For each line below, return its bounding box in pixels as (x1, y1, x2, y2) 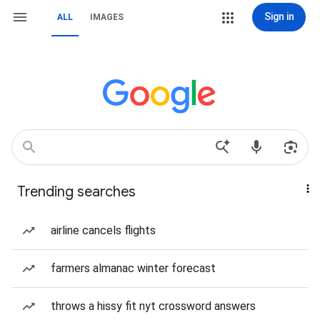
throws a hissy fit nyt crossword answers (51, 299, 256, 313)
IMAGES (90, 12, 124, 22)
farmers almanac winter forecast (51, 261, 216, 275)
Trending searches (17, 183, 136, 201)
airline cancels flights (51, 224, 156, 237)
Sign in (264, 11, 294, 22)
